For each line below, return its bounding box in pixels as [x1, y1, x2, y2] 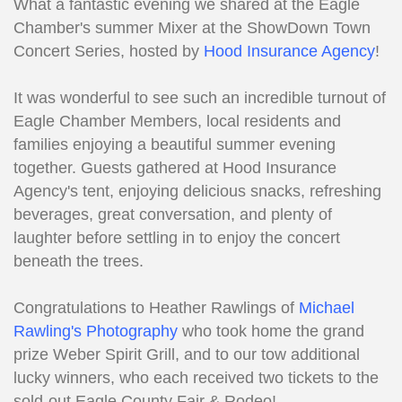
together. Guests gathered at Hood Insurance [13, 159, 336, 178]
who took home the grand [178, 322, 364, 341]
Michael [299, 299, 354, 318]
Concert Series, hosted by [13, 42, 204, 61]
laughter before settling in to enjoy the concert [13, 229, 340, 248]
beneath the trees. [13, 252, 148, 271]
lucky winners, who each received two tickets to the [13, 369, 379, 388]
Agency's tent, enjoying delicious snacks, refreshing [13, 182, 381, 201]
